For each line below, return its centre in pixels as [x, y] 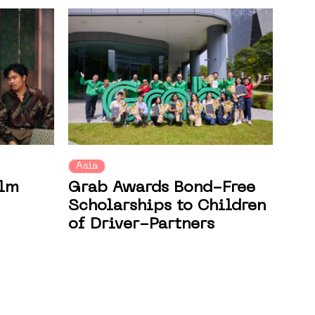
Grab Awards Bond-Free [162, 188]
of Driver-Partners [141, 225]
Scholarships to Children [167, 207]
